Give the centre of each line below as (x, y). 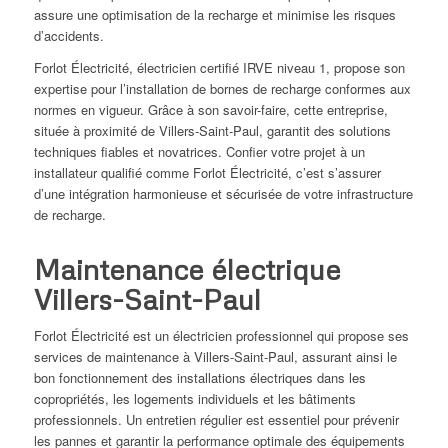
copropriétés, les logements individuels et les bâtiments (194, 399)
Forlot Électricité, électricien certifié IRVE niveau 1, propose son (219, 68)
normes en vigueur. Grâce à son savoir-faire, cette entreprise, (210, 110)
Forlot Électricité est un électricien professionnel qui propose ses (221, 336)
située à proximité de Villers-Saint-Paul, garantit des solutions (212, 131)
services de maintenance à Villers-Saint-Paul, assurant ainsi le (215, 357)
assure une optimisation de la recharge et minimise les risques (214, 15)
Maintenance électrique (187, 269)
